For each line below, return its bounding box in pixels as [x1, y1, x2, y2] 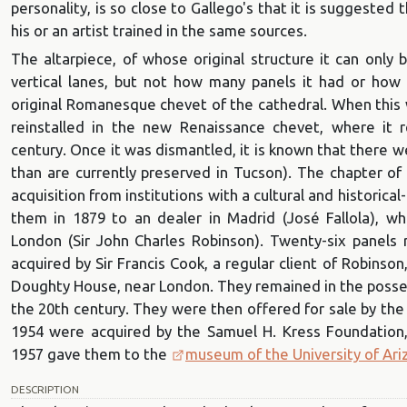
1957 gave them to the [11, 345, 171, 363]
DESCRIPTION [11, 382, 79, 395]
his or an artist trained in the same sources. [11, 21, 307, 39]
